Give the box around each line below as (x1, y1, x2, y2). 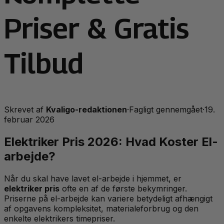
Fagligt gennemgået (129, 104, 202, 114)
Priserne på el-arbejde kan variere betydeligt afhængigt (4, 193, 212, 203)
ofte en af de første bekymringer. (59, 183, 187, 193)
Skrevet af (4, 104, 46, 114)
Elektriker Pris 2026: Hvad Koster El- (4, 134, 218, 149)
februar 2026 (4, 114, 54, 124)
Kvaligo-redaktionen (46, 104, 127, 114)
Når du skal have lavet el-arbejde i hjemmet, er (4, 173, 181, 183)
